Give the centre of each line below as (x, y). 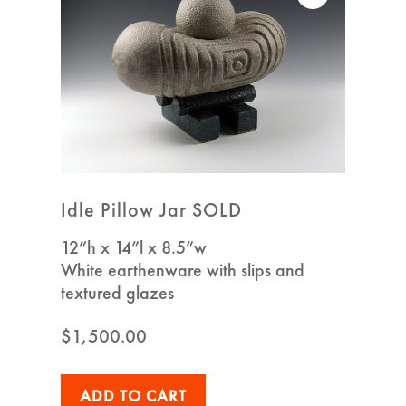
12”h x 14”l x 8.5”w (134, 248)
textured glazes (118, 293)
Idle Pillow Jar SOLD (152, 210)
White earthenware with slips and (183, 271)
